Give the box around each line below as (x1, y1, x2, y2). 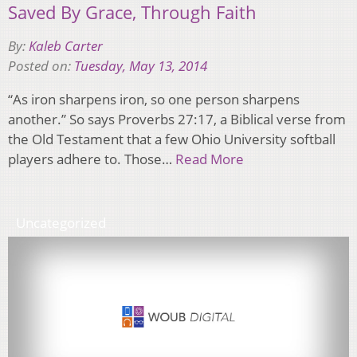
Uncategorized (16, 214, 106, 233)
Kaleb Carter (29, 37, 103, 56)
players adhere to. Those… (8, 150, 175, 169)
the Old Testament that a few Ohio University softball (8, 130, 335, 149)
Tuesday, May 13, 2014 (74, 57, 207, 76)
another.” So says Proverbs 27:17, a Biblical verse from (8, 110, 346, 129)
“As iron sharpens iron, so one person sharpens (8, 90, 300, 109)
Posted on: (8, 57, 74, 76)
